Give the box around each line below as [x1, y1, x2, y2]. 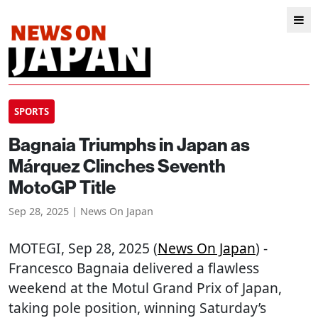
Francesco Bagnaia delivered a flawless [9, 258, 259, 278]
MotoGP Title [9, 175, 116, 199]
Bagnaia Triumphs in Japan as [9, 133, 250, 156]
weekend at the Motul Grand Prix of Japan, [9, 278, 282, 297]
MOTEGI [9, 238, 61, 258]
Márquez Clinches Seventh [9, 154, 226, 177]
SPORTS [14, 105, 49, 118]
